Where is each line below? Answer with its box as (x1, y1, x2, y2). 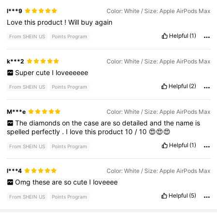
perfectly (31, 127, 62, 136)
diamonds (29, 119, 62, 127)
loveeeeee (55, 68, 88, 77)
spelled (7, 127, 32, 136)
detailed (122, 119, 150, 127)
